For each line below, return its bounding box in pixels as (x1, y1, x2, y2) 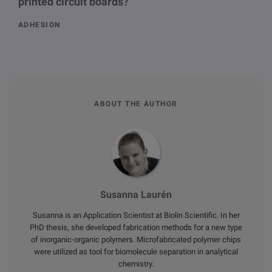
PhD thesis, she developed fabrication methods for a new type (30, 223, 242, 233)
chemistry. (118, 259, 154, 269)
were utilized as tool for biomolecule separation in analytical (34, 247, 238, 257)
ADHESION (18, 21, 61, 30)
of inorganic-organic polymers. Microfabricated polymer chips (31, 235, 241, 245)
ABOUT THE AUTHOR (94, 100, 178, 109)
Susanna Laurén (100, 189, 172, 201)
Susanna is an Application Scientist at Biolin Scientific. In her (32, 211, 240, 220)
